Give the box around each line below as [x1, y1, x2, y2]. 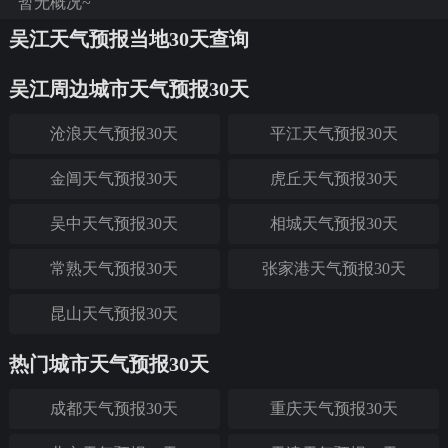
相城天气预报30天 [269, 215, 398, 232]
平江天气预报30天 [269, 125, 398, 142]
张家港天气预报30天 [261, 260, 406, 277]
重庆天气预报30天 [269, 400, 398, 417]
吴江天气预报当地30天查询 [8, 28, 249, 50]
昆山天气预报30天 [50, 305, 179, 322]
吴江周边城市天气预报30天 [8, 78, 249, 100]
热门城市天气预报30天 [8, 353, 209, 375]
